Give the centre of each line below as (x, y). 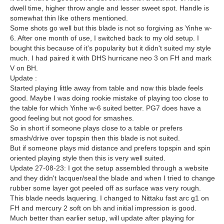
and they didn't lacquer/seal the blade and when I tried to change (112, 178)
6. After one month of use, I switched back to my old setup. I (104, 38)
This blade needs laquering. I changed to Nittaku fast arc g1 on (109, 198)
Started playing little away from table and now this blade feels (106, 88)
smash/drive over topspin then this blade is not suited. (95, 138)
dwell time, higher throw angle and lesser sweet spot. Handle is (109, 8)
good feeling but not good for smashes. (72, 118)
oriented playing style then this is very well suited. (88, 158)
